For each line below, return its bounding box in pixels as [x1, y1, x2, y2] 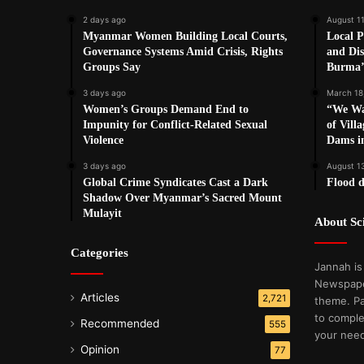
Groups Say [83, 61, 141, 74]
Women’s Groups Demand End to [83, 103, 249, 116]
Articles [80, 291, 119, 305]
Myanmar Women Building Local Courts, [83, 30, 288, 43]
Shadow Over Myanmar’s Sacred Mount [83, 192, 282, 205]
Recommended [80, 317, 159, 331]
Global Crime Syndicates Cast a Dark [83, 176, 268, 189]
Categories [71, 246, 128, 260]
